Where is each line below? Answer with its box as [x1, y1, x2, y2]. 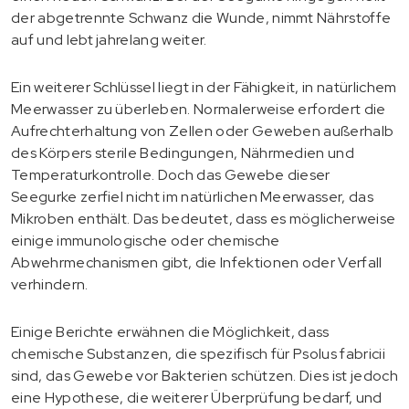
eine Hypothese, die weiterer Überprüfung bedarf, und [11, 387, 383, 407]
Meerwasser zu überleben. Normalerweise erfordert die [11, 99, 386, 119]
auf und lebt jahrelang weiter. [11, 29, 207, 49]
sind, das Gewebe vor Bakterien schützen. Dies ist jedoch [11, 365, 398, 385]
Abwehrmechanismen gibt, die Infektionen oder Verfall [11, 252, 383, 272]
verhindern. [11, 274, 89, 294]
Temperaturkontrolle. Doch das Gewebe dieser [11, 164, 330, 184]
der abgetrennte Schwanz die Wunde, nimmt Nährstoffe [11, 7, 392, 27]
